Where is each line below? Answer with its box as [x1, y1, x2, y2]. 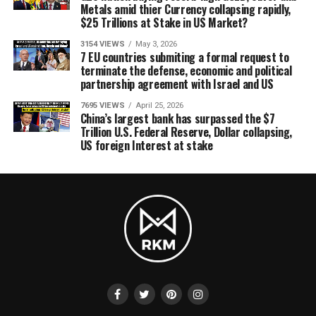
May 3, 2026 [135, 39, 177, 49]
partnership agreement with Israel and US [80, 75, 274, 92]
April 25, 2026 [135, 100, 183, 110]
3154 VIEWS [80, 39, 125, 49]
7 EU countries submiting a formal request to [80, 48, 289, 66]
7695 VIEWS [80, 100, 125, 110]
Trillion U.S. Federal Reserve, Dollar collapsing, [80, 123, 292, 140]
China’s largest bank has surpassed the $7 [80, 109, 275, 127]
